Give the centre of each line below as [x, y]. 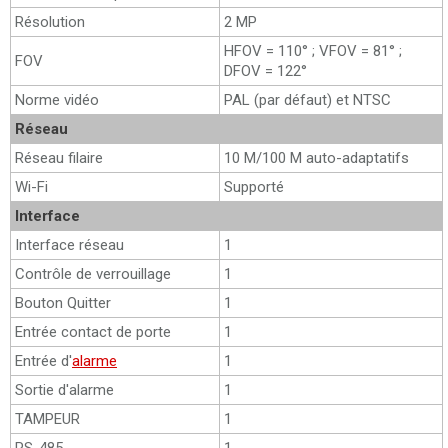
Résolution [50, 22]
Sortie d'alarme [64, 390]
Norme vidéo [57, 100]
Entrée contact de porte [93, 332]
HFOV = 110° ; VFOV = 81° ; [313, 51]
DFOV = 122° [265, 71]
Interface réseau [69, 245]
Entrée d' [43, 361]
